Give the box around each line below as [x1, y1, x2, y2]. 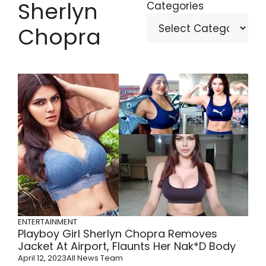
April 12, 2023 [18, 252, 66, 264]
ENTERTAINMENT [18, 216, 77, 227]
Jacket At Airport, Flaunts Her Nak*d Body [18, 238, 236, 254]
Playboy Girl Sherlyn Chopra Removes [18, 226, 217, 241]
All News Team [66, 252, 123, 264]
